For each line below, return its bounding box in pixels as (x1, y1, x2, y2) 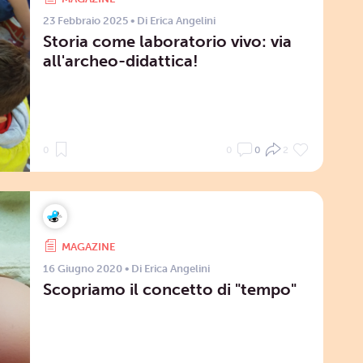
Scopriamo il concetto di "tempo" (42, 279, 297, 299)
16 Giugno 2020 (42, 262, 122, 275)
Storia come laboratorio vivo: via (42, 31, 292, 51)
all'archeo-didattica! (42, 50, 199, 70)
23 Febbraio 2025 (42, 14, 128, 27)
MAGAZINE (61, 240, 115, 253)
